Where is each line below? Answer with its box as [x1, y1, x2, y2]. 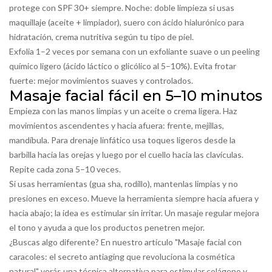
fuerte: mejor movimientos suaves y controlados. [9, 75, 193, 86]
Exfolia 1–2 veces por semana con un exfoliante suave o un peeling [9, 46, 260, 56]
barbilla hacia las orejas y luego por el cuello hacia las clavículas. [9, 149, 243, 160]
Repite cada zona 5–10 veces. [9, 164, 121, 174]
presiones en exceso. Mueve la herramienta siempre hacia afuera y [9, 193, 259, 203]
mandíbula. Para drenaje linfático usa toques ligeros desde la [9, 135, 236, 145]
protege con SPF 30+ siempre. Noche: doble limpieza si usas [9, 2, 234, 13]
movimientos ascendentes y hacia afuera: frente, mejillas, [9, 120, 224, 131]
